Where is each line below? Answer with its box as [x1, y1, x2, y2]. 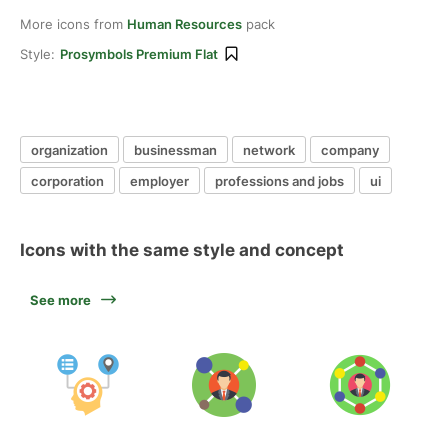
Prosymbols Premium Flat [60, 46, 218, 62]
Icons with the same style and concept [20, 240, 344, 260]
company [321, 141, 379, 158]
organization [31, 141, 108, 158]
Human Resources [127, 16, 242, 32]
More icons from [20, 16, 127, 32]
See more [30, 292, 91, 308]
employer [130, 172, 189, 189]
